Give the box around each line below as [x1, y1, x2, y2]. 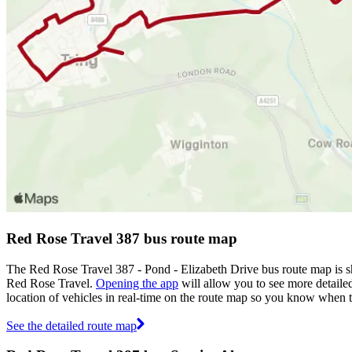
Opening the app [96, 276, 178, 290]
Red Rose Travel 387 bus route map [6, 229, 237, 247]
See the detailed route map [6, 318, 137, 332]
